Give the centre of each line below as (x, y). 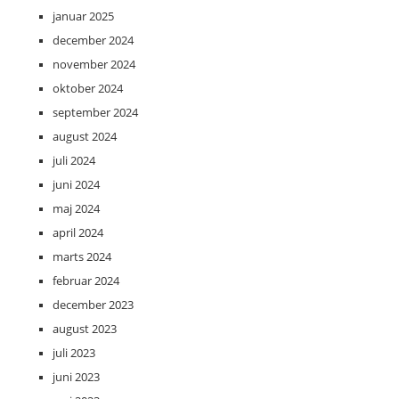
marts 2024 (82, 257)
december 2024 (93, 41)
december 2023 (93, 305)
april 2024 (78, 233)
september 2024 (95, 113)
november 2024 (94, 65)
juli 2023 (74, 353)
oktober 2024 (88, 89)
